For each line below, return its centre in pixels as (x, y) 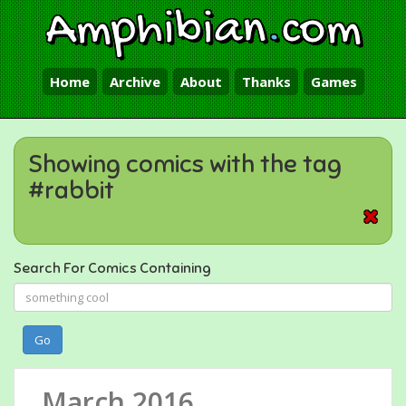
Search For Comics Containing (112, 268)
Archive (135, 82)
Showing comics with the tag (185, 164)
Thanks (266, 82)
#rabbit (71, 190)
